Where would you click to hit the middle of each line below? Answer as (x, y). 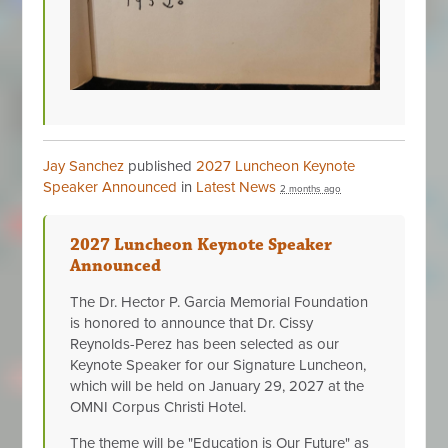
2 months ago (311, 189)
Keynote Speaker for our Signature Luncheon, (218, 365)
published (160, 166)
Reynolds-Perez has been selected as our (205, 344)
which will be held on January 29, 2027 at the (217, 386)
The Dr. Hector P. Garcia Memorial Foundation (219, 302)
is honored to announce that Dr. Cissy (192, 323)
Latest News (236, 187)
